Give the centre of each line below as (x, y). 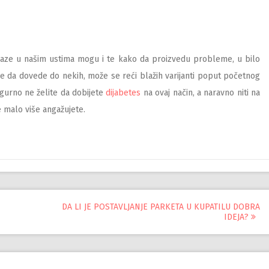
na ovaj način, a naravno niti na (201, 93)
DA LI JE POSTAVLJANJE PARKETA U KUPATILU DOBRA (161, 207)
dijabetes (123, 93)
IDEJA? (237, 217)
